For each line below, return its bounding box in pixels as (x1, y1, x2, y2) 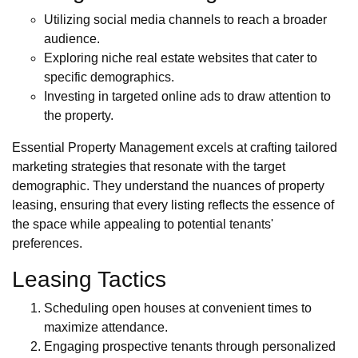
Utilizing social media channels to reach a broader (44, 13, 327, 27)
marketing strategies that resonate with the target (12, 160, 285, 174)
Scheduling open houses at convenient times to (44, 301, 312, 316)
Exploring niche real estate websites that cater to (44, 51, 317, 66)
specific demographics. (44, 70, 174, 85)
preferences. (12, 237, 82, 251)
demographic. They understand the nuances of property (12, 179, 324, 193)
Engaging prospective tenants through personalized (44, 340, 336, 354)
